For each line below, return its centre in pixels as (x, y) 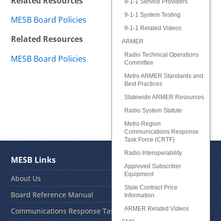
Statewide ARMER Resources (164, 97)
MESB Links (34, 160)
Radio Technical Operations (161, 55)
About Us (26, 178)
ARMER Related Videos (156, 209)
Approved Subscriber (152, 166)
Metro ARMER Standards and (164, 76)
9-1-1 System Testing (152, 15)
